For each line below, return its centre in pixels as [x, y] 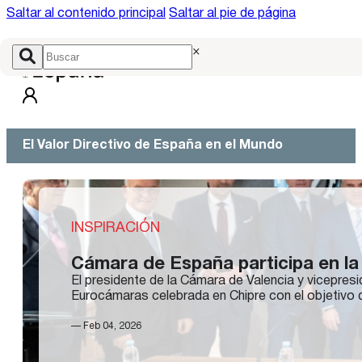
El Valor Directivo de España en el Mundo [153, 145]
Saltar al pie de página [232, 14]
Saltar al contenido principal [86, 14]
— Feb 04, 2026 [106, 326]
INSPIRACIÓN [116, 228]
